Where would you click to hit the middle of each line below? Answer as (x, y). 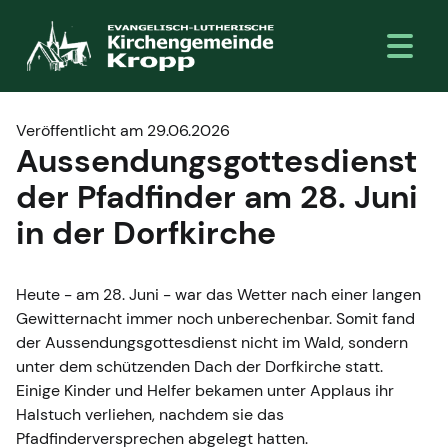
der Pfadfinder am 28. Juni (217, 196)
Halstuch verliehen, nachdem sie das (150, 414)
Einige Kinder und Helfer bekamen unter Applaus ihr (205, 390)
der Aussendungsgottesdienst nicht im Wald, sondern (212, 342)
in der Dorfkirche (146, 232)
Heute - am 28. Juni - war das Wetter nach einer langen (218, 294)
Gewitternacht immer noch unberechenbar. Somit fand (215, 318)
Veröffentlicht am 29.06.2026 (123, 130)
